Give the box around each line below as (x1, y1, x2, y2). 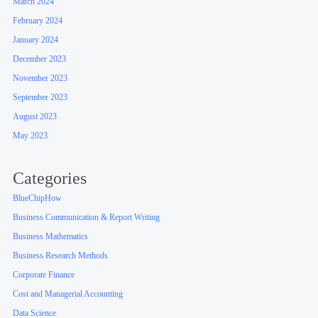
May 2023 (13, 130, 48, 141)
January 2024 (13, 34, 59, 45)
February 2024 (13, 15, 63, 26)
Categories (13, 169, 87, 188)
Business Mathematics (13, 231, 89, 242)
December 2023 (13, 53, 67, 64)
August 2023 (13, 111, 57, 121)
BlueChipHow (13, 193, 62, 204)
